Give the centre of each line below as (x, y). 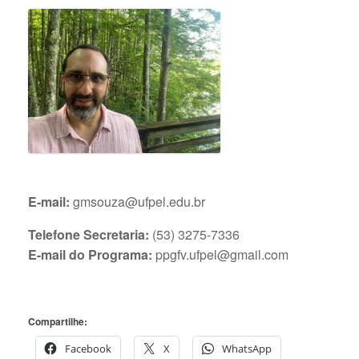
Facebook (88, 348)
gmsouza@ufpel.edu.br (137, 201)
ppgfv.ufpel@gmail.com (220, 254)
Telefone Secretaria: (89, 234)
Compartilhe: (58, 321)
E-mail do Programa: (90, 254)
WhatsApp (247, 348)
